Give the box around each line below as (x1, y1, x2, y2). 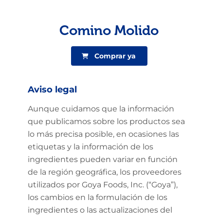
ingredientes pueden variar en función (27, 155, 178, 164)
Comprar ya (94, 52, 136, 60)
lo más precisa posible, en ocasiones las (27, 129, 179, 139)
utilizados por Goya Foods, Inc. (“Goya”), (27, 180, 178, 189)
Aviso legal (27, 84, 77, 95)
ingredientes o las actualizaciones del (27, 205, 172, 215)
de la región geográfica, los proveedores (27, 167, 182, 177)
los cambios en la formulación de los (27, 193, 167, 202)
